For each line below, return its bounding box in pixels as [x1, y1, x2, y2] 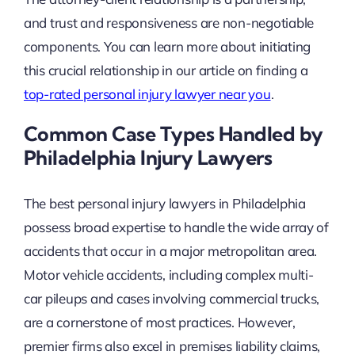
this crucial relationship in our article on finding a [23, 62, 308, 79]
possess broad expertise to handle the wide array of [23, 218, 329, 235]
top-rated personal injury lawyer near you [23, 86, 271, 103]
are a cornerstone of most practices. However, [23, 313, 296, 330]
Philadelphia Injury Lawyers [23, 145, 273, 170]
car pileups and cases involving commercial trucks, [23, 289, 320, 307]
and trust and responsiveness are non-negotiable [23, 14, 314, 32]
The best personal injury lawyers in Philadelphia [23, 194, 306, 212]
